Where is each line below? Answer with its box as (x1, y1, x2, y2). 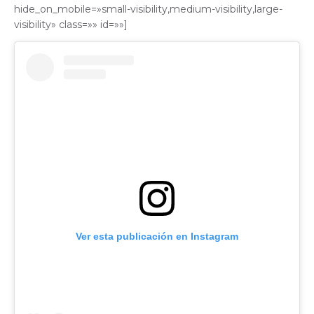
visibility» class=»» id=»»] (14, 18, 128, 32)
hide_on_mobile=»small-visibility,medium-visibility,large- (14, 3, 282, 16)
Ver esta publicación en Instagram (76, 231, 238, 243)
